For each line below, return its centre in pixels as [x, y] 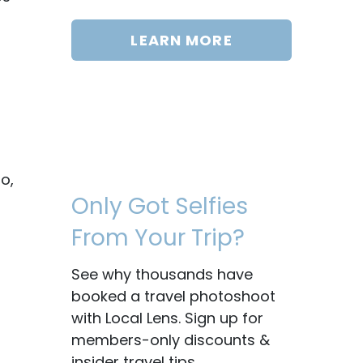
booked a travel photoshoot [173, 296]
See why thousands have [162, 274]
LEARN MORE [181, 40]
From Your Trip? [158, 238]
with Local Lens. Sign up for [167, 318]
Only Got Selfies [160, 206]
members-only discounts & [171, 340]
